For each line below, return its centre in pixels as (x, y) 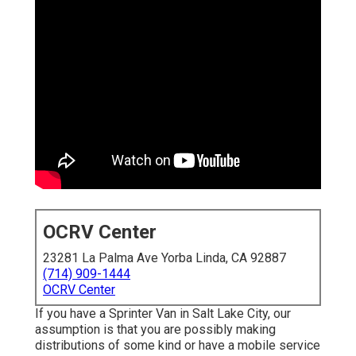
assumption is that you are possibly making (155, 330)
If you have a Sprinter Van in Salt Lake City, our (163, 314)
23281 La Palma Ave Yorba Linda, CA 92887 (164, 258)
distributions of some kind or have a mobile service (178, 346)
